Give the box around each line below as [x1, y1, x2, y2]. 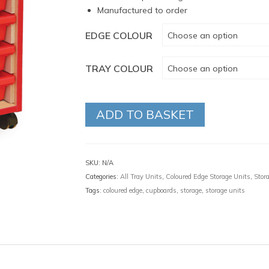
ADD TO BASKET [95, 107, 194, 122]
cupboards [145, 186, 177, 195]
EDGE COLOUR [85, 29, 153, 41]
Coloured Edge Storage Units [165, 172, 250, 181]
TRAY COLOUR [85, 62, 153, 74]
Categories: [85, 172, 120, 181]
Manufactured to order [97, 5, 187, 16]
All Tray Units [119, 172, 162, 181]
